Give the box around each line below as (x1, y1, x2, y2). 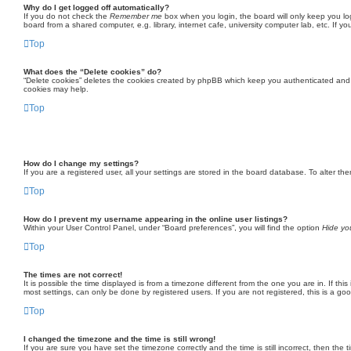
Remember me (110, 12, 162, 20)
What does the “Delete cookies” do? (24, 67, 161, 76)
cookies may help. (24, 85, 89, 93)
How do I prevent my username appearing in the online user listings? (24, 215, 288, 223)
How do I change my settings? (24, 159, 139, 168)
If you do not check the (24, 12, 110, 20)
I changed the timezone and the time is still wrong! (24, 335, 215, 343)
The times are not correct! (24, 270, 122, 279)
